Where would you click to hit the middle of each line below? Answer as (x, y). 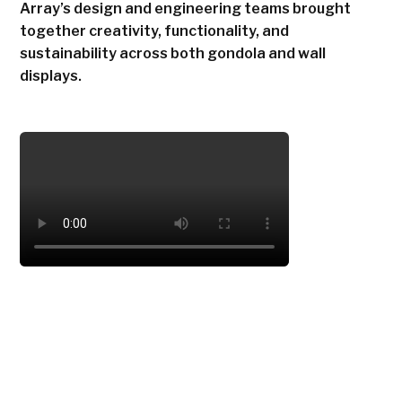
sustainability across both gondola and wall (173, 53)
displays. (51, 76)
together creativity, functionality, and (155, 31)
